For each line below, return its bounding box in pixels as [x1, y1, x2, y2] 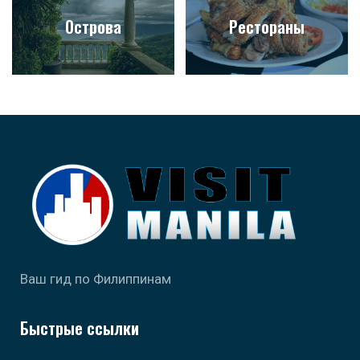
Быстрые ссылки [20, 315, 139, 340]
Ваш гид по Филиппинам [20, 271, 171, 288]
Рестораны [229, 14, 305, 39]
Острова [65, 14, 121, 39]
